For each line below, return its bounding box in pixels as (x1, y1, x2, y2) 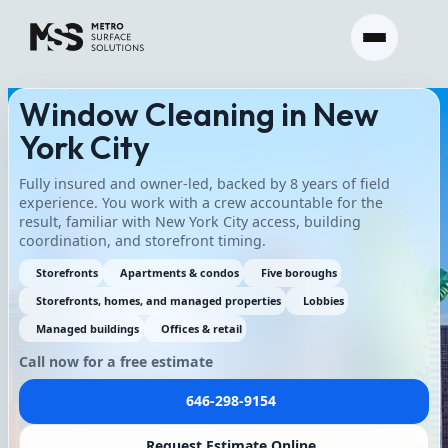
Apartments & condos (119, 264, 239, 280)
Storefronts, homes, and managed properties (36, 292, 282, 308)
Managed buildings (36, 320, 140, 336)
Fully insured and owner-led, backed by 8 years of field (18, 173, 390, 193)
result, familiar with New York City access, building (18, 211, 361, 231)
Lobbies (302, 292, 344, 308)
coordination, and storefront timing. (18, 230, 266, 250)
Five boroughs (260, 264, 337, 280)
